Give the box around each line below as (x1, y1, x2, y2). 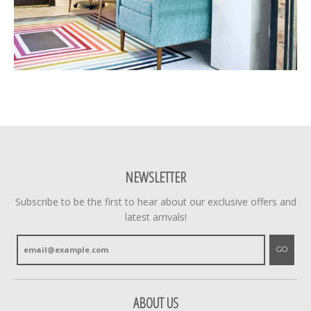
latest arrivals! (124, 210, 187, 224)
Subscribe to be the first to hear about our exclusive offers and (15, 195, 296, 209)
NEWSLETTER (125, 168, 186, 187)
